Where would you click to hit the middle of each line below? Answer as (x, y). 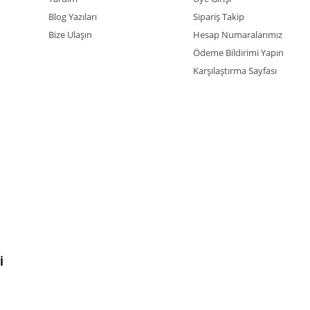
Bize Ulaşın (70, 35)
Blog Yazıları (73, 17)
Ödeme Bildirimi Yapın (238, 53)
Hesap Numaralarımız (238, 35)
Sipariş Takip (219, 17)
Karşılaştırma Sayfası (235, 71)
